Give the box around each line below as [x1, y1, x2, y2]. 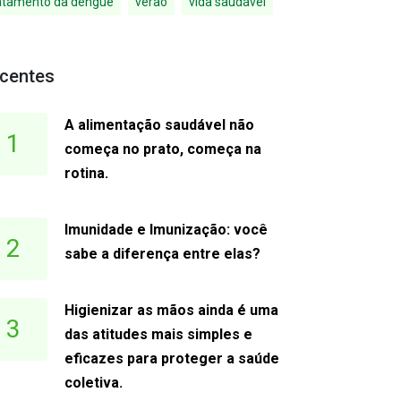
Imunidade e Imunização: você [64, 221, 269, 238]
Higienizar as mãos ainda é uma [64, 302, 279, 319]
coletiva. [64, 374, 124, 391]
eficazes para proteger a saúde [64, 350, 280, 367]
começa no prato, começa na [64, 141, 262, 158]
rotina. [64, 165, 109, 182]
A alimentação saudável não [64, 116, 255, 133]
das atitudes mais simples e [64, 326, 253, 343]
